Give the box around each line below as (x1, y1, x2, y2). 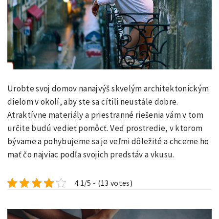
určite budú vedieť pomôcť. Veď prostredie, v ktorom (7, 122, 203, 133)
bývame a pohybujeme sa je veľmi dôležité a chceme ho (7, 135, 209, 147)
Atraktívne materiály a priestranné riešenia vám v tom (7, 109, 204, 120)
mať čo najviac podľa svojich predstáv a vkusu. (7, 149, 175, 160)
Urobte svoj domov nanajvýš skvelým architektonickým (7, 83, 209, 94)
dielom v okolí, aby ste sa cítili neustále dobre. (7, 96, 178, 107)
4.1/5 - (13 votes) (74, 177, 133, 188)
